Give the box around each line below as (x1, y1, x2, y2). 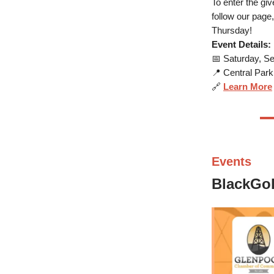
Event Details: (212, 39, 271, 50)
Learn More (223, 81, 272, 92)
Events (212, 155, 251, 169)
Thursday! (212, 25, 252, 36)
